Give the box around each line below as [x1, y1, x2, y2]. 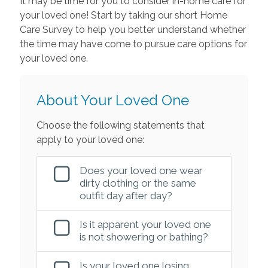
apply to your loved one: [36, 133, 144, 145]
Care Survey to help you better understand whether [19, 23, 246, 35]
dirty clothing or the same [79, 176, 196, 189]
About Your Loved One [36, 91, 189, 109]
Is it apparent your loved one [79, 218, 211, 230]
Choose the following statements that [36, 119, 205, 131]
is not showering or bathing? [79, 230, 208, 243]
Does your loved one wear [79, 164, 203, 176]
